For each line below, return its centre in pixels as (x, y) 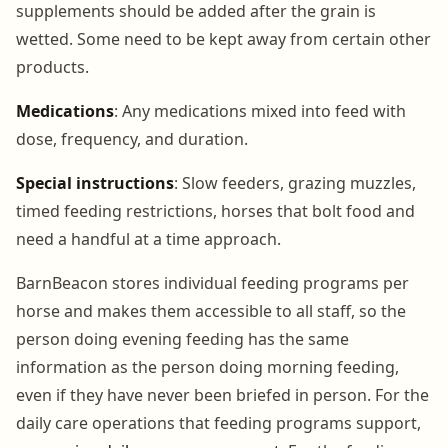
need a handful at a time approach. (148, 238)
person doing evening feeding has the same (182, 338)
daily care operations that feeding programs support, (218, 422)
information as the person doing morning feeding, (207, 366)
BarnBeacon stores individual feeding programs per (212, 282)
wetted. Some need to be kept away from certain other (223, 38)
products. (52, 66)
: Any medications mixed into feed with (260, 110)
